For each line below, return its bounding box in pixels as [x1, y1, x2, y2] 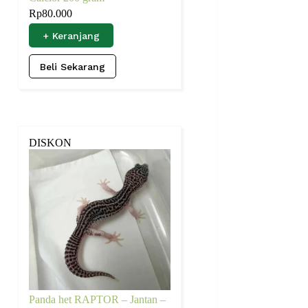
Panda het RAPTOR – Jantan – [29, 294, 166, 306]
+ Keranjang [43, 30, 100, 41]
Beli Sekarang [40, 60, 106, 72]
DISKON [29, 136, 72, 148]
